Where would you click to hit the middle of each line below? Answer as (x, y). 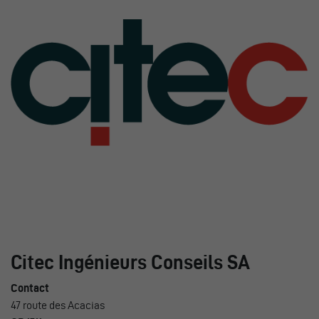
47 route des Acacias (58, 305)
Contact (30, 288)
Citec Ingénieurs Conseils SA (130, 262)
